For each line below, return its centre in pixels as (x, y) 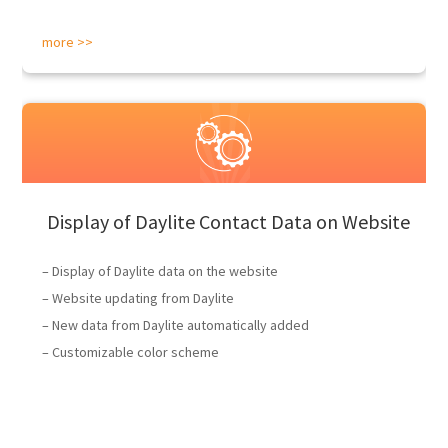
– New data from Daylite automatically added (176, 325)
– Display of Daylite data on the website (160, 271)
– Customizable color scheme (131, 352)
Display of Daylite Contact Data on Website (229, 221)
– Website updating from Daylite (138, 298)
